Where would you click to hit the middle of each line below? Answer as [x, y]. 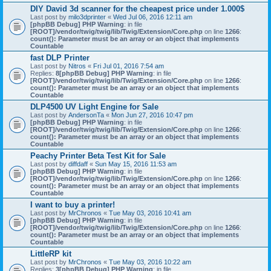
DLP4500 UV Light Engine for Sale [94, 107]
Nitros [77, 66]
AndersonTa [86, 115]
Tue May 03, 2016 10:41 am [150, 213]
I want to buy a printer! [73, 205]
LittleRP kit [51, 254]
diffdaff [78, 164]
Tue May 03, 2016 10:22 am [150, 262]
